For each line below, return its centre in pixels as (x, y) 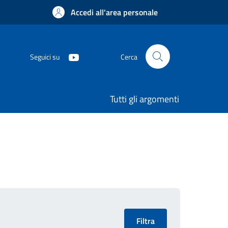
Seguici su (45, 56)
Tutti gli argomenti (145, 99)
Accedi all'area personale (114, 12)
